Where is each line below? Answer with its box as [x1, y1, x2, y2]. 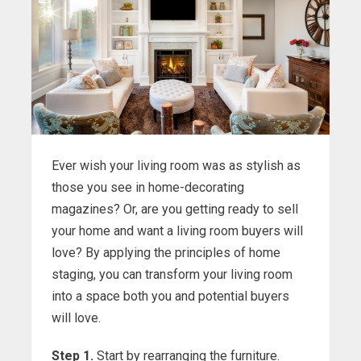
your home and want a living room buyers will [52, 223, 303, 239]
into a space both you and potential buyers [52, 288, 289, 305]
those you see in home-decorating [52, 180, 244, 196]
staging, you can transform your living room [52, 267, 293, 283]
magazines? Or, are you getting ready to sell [52, 201, 298, 218]
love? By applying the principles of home [52, 245, 280, 261]
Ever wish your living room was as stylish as [52, 158, 301, 174]
